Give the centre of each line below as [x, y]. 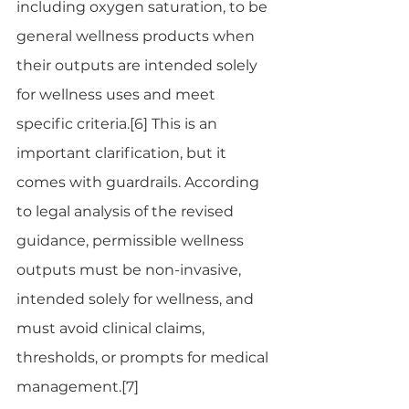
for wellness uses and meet [118, 94]
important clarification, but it [123, 152]
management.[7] [78, 386]
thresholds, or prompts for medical [144, 357]
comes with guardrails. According [140, 182]
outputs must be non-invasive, [131, 269]
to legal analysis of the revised [127, 211]
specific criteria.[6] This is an [119, 123]
